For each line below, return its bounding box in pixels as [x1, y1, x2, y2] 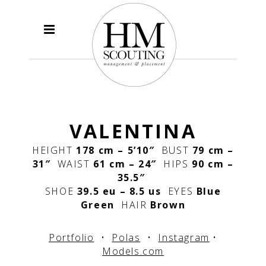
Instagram [158, 231, 210, 244]
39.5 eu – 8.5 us [74, 185, 168, 198]
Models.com [102, 245, 164, 258]
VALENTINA [69, 118, 197, 144]
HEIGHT [31, 144, 73, 157]
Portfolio [48, 231, 94, 244]
